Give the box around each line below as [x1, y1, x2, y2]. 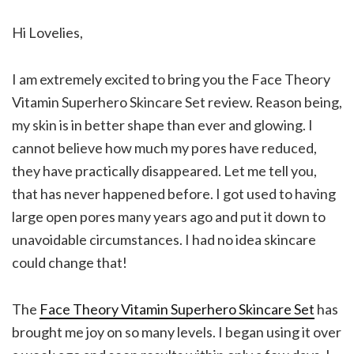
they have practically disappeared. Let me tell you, [12, 161, 317, 179]
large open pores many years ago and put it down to [12, 207, 326, 225]
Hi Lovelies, [12, 23, 83, 41]
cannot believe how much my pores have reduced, [12, 138, 317, 156]
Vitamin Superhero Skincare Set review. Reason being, [12, 92, 342, 111]
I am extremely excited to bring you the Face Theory [12, 70, 330, 88]
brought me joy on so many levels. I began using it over [12, 322, 341, 341]
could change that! [12, 253, 127, 271]
